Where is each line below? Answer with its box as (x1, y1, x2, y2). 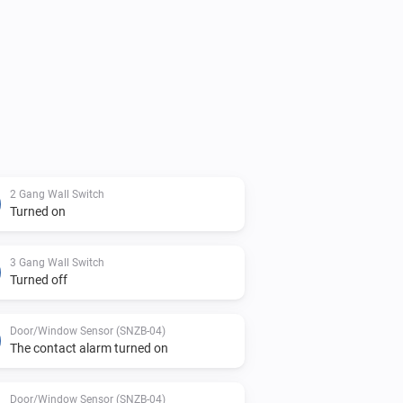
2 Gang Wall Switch (10, 187, 104, 201)
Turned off (10, 272, 67, 287)
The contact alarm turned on (10, 340, 168, 355)
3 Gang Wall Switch (10, 255, 104, 269)
